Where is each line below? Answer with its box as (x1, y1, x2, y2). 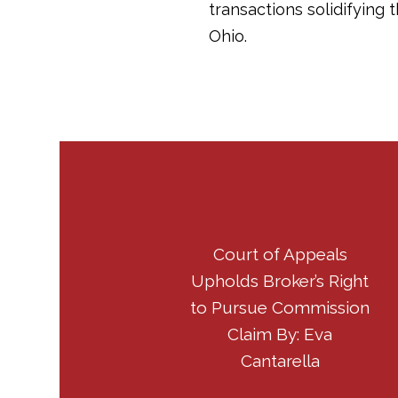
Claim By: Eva (227, 324, 333, 344)
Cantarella (240, 351, 320, 370)
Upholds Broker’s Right (191, 271, 370, 291)
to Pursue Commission (190, 298, 370, 317)
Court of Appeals (212, 244, 347, 264)
